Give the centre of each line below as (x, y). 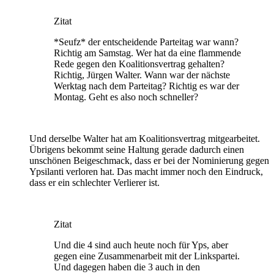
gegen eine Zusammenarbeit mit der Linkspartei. (147, 256)
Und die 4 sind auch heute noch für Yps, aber (141, 245)
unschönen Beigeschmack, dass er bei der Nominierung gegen (149, 161)
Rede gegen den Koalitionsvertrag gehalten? (139, 64)
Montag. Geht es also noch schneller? (126, 97)
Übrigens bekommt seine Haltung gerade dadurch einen (137, 150)
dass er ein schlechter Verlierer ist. (94, 183)
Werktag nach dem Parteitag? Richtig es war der (146, 86)
